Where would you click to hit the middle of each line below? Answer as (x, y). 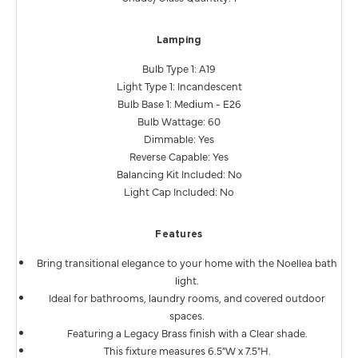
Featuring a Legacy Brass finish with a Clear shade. (187, 332)
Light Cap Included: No (179, 191)
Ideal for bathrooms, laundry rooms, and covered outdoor (187, 297)
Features (179, 234)
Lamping (179, 40)
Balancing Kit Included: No (179, 173)
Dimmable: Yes (179, 138)
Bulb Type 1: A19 (179, 68)
